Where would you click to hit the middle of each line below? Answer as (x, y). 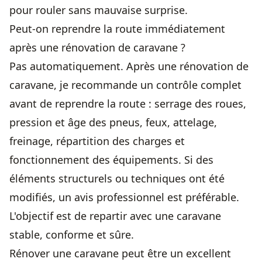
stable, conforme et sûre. (72, 235)
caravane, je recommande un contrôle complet (125, 85)
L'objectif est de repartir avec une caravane (115, 216)
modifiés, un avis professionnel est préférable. (124, 197)
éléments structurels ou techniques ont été (117, 178)
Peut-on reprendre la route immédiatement (117, 29)
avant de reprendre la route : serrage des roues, (128, 104)
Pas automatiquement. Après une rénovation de (129, 66)
